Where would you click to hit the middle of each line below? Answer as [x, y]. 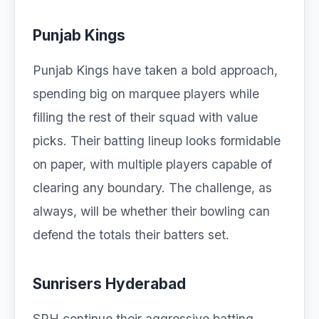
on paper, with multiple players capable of [152, 164]
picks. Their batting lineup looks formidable [157, 141]
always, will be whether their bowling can [151, 211]
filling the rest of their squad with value [145, 117]
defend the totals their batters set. [131, 235]
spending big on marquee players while [146, 94]
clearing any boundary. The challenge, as [152, 188]
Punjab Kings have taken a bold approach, [155, 70]
